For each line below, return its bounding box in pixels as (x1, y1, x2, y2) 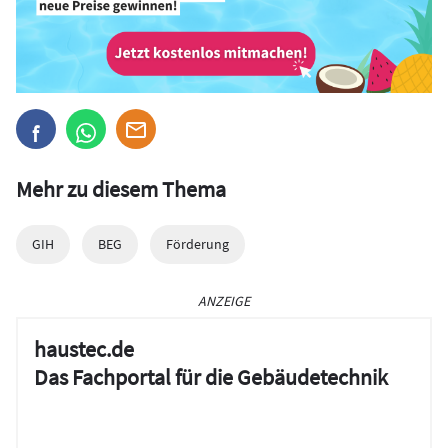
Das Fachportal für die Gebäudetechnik (34, 362, 388, 391)
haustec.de (34, 334, 134, 363)
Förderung (166, 234, 229, 253)
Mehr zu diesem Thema (16, 174, 226, 203)
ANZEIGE (198, 291, 250, 310)
